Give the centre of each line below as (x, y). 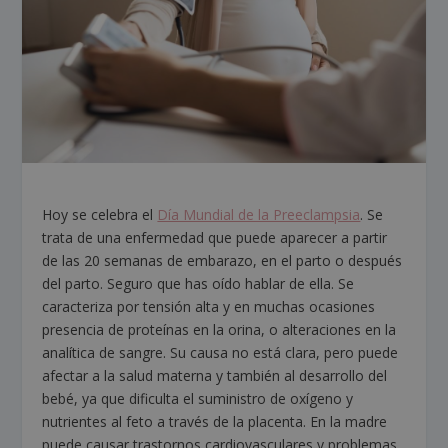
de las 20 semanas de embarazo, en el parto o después (222, 261)
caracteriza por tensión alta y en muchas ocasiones (209, 307)
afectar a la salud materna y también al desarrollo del (215, 376)
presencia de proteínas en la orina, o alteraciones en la (219, 330)
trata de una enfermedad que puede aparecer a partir (215, 238)
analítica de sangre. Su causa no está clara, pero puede (220, 353)
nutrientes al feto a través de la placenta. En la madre (215, 422)
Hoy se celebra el (100, 215)
